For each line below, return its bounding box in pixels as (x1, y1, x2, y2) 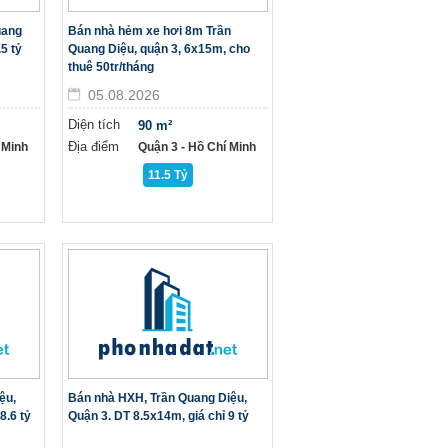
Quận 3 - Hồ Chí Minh (138, 140, 256, 154)
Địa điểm (68, 139, 119, 154)
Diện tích (68, 117, 120, 132)
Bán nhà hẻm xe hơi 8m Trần (68, 24, 231, 38)
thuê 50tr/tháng (68, 60, 154, 74)
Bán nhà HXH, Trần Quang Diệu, (68, 391, 247, 405)
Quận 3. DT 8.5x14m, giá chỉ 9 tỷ (68, 409, 249, 423)
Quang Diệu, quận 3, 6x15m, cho (68, 42, 250, 56)
